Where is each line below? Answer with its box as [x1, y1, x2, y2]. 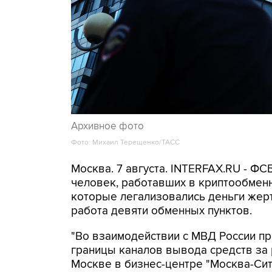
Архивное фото [71, 120, 144, 132]
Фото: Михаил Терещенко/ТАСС [71, 137, 180, 147]
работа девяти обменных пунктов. [71, 204, 252, 218]
